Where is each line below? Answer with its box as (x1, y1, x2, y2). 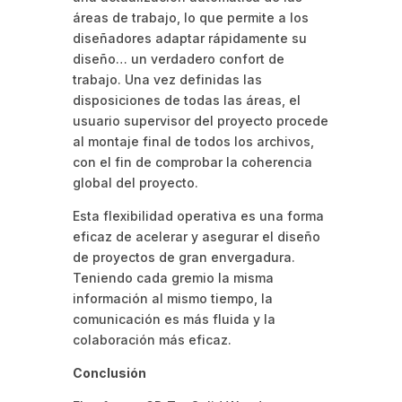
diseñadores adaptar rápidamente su (72, 30, 307, 46)
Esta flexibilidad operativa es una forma (72, 207, 324, 223)
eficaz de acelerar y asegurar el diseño (72, 228, 320, 244)
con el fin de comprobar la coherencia (72, 153, 312, 170)
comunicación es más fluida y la (72, 310, 275, 327)
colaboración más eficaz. (72, 331, 235, 347)
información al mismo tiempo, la (72, 290, 273, 306)
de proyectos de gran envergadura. (72, 249, 295, 265)
